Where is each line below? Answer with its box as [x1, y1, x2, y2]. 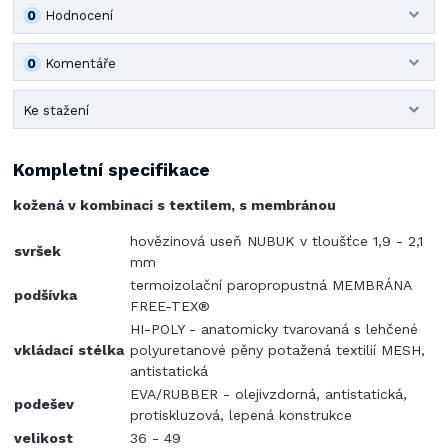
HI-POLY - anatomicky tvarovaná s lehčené [130, 321, 419, 338]
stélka [78, 342, 129, 359]
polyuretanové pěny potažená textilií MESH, [130, 342, 426, 359]
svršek [14, 243, 62, 260]
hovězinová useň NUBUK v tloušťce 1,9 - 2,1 [130, 233, 424, 250]
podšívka [14, 287, 78, 304]
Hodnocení [45, 8, 113, 24]
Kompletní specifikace [13, 160, 211, 181]
